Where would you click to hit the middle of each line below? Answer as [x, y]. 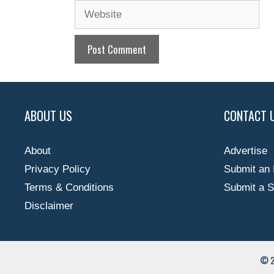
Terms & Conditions [69, 187]
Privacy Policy [57, 169]
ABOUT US [48, 115]
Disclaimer [49, 206]
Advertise [246, 150]
